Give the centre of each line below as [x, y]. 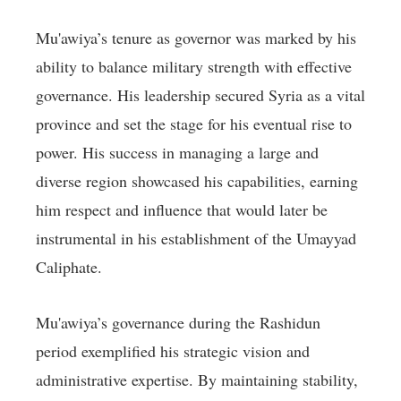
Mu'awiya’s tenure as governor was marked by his [196, 38]
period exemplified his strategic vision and [173, 351]
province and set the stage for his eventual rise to [194, 124]
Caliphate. [69, 267]
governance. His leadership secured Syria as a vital [200, 95]
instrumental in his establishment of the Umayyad [196, 239]
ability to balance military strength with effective [194, 67]
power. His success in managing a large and [177, 153]
